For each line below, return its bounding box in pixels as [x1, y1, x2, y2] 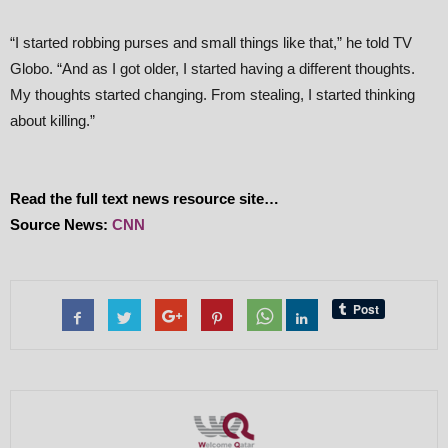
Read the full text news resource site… [10, 190, 279, 207]
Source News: [10, 216, 112, 233]
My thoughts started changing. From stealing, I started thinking [10, 86, 415, 103]
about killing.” [10, 112, 95, 129]
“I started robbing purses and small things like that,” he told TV [10, 34, 412, 51]
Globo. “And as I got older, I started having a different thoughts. [10, 60, 415, 77]
